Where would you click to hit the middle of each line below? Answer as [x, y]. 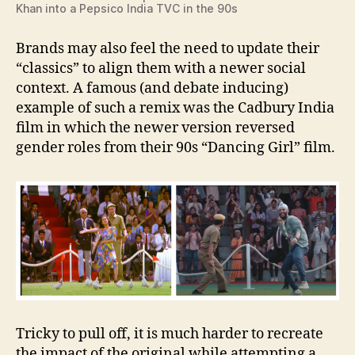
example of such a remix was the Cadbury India [175, 108]
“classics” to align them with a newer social [161, 69]
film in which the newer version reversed [155, 128]
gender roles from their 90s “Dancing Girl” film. [176, 148]
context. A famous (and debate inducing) [152, 88]
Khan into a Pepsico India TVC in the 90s [127, 8]
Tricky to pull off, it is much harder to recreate [170, 334]
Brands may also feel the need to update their [168, 49]
